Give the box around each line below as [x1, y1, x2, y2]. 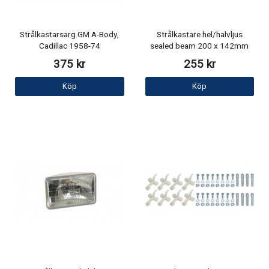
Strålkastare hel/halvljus [156, 29, 243, 41]
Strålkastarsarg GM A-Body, [20, 29, 119, 41]
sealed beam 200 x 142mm [150, 40, 249, 53]
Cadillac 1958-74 [38, 40, 100, 53]
